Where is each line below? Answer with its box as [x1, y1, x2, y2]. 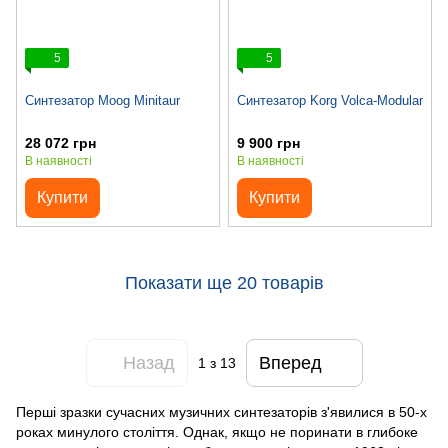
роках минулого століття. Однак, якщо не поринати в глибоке [16, 424, 418, 441]
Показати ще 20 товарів [124, 272, 324, 293]
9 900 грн [237, 135, 300, 152]
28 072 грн [25, 135, 96, 152]
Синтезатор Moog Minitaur [25, 93, 180, 109]
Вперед [258, 352, 322, 373]
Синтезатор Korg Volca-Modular [237, 93, 423, 109]
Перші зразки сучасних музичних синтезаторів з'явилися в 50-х [16, 404, 427, 421]
